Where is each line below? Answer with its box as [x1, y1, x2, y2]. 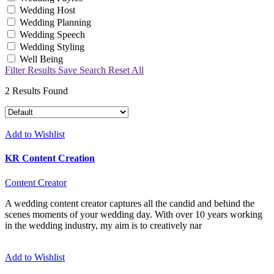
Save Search [58, 65, 106, 75]
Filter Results [5, 65, 56, 75]
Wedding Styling [20, 42, 84, 52]
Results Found [12, 86, 68, 96]
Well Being [20, 54, 63, 64]
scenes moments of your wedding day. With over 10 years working [5, 209, 262, 220]
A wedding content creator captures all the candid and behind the [5, 198, 254, 209]
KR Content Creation [5, 153, 95, 164]
